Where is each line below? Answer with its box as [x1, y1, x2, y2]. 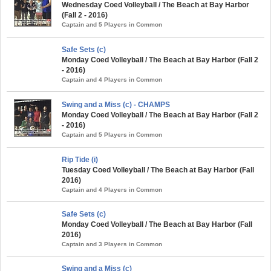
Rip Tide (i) [62, 155, 98, 164]
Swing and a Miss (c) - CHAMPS [62, 100, 170, 109]
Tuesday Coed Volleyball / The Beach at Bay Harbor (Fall [62, 165, 254, 174]
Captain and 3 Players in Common [62, 240, 162, 247]
